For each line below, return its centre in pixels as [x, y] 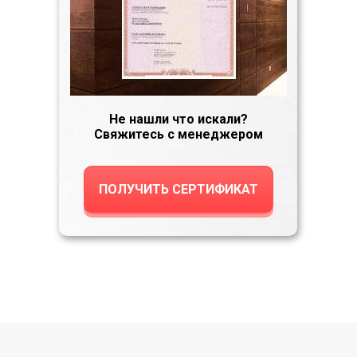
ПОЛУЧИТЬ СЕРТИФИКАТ [178, 189]
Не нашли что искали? [178, 119]
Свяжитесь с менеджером [178, 134]
